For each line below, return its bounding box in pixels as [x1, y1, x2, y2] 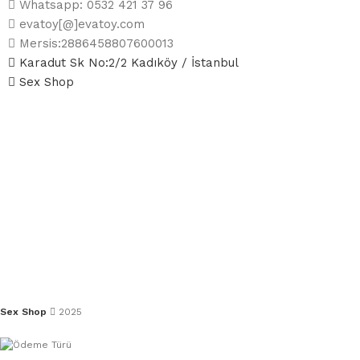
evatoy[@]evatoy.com [19, 17, 145, 32]
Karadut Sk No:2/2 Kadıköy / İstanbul [19, 55, 239, 71]
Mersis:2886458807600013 [19, 36, 174, 51]
